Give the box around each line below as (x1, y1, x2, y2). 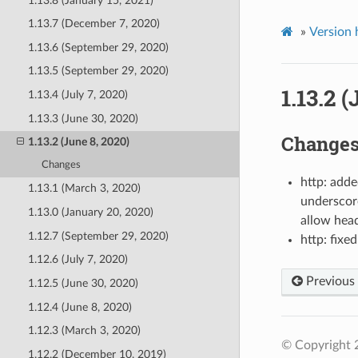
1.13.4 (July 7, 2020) (27, 89, 128, 101)
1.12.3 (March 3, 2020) (27, 324, 141, 337)
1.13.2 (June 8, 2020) (27, 136, 129, 149)
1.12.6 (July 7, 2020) (27, 253, 128, 266)
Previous (302, 275, 355, 288)
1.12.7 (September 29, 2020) (27, 229, 169, 242)
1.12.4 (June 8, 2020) (27, 300, 132, 313)
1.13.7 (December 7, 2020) (27, 18, 160, 30)
